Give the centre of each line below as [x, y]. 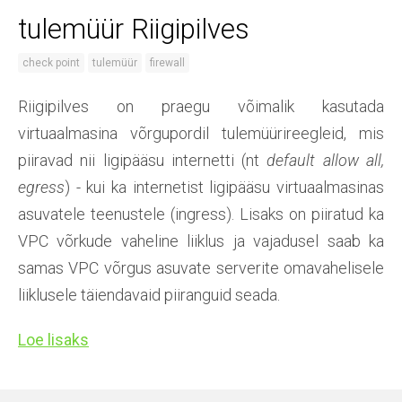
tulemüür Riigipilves [134, 29]
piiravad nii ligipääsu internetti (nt [143, 160]
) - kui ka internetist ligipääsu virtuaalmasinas [224, 187]
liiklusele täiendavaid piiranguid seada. [149, 294]
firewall [167, 62]
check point [51, 62]
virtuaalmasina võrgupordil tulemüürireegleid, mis [201, 133]
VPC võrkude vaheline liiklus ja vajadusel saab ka [201, 240]
